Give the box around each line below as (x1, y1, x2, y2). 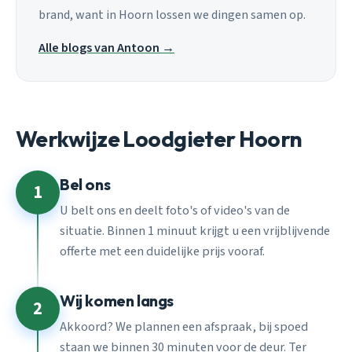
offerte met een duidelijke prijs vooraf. (60, 241, 265, 261)
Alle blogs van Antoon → (38, 38, 174, 57)
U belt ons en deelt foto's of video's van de (60, 200, 290, 220)
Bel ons (60, 174, 111, 195)
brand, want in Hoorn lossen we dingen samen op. (38, 6, 306, 24)
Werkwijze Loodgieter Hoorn (16, 124, 302, 152)
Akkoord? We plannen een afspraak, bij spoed (60, 317, 308, 336)
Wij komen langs (60, 291, 174, 311)
